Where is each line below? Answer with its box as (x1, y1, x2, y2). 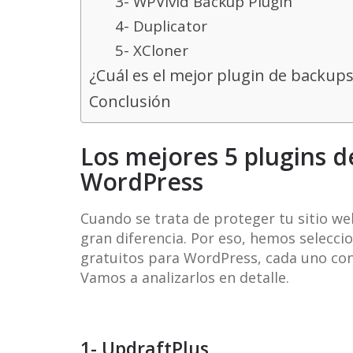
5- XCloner (115, 40, 188, 61)
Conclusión (89, 91, 171, 112)
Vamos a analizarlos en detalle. (80, 268, 289, 287)
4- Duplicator (115, 16, 207, 36)
